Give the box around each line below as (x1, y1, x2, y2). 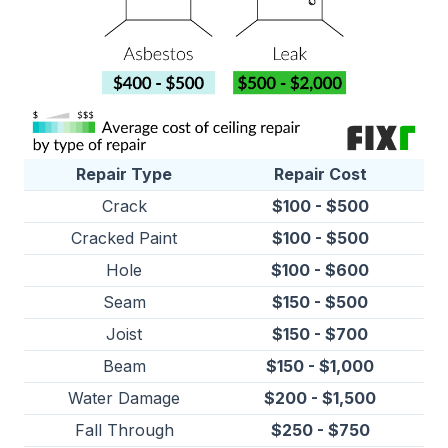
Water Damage (68, 388, 180, 409)
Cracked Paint (71, 228, 177, 249)
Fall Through (74, 420, 174, 441)
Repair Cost (273, 164, 367, 185)
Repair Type (76, 164, 172, 185)
